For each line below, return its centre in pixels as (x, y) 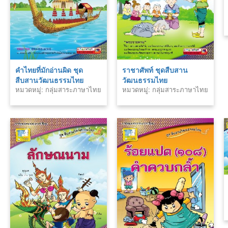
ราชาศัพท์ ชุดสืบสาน (155, 69)
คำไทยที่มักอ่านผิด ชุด (49, 69)
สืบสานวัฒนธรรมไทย (49, 80)
